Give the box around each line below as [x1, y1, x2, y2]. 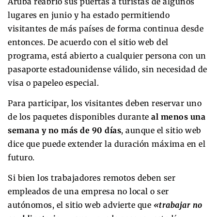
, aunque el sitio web [121, 125, 201, 135]
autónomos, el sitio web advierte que [8, 200, 154, 210]
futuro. [8, 152, 35, 162]
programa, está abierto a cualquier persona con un [8, 50, 206, 61]
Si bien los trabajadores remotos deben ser [8, 172, 175, 183]
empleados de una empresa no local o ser [8, 186, 169, 196]
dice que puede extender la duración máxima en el [8, 139, 205, 149]
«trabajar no [153, 200, 202, 210]
